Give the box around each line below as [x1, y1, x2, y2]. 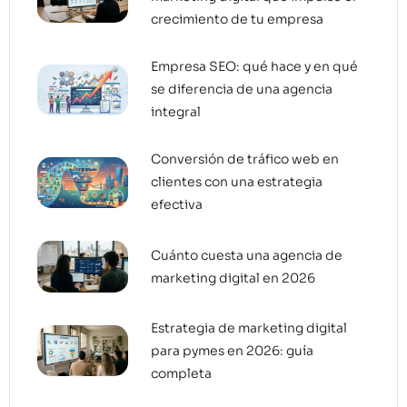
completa [151, 364, 212, 382]
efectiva [151, 196, 203, 213]
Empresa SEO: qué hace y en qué [151, 58, 358, 75]
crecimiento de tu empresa [151, 11, 323, 28]
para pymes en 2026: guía [151, 342, 313, 359]
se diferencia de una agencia [151, 81, 333, 98]
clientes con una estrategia [151, 174, 323, 191]
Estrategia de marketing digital [151, 319, 347, 336]
